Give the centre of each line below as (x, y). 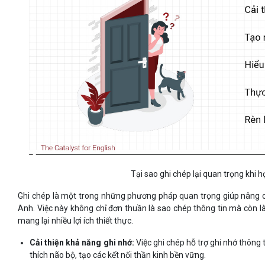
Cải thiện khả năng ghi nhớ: (83, 243)
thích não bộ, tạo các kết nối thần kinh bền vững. (118, 255)
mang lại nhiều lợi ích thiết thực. (76, 221)
